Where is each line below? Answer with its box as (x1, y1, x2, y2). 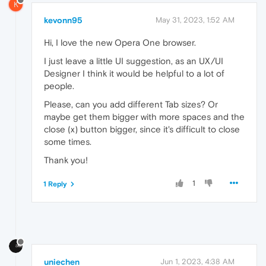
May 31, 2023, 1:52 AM (156, 15, 235, 24)
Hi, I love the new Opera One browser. (44, 37, 196, 47)
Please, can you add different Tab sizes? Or (44, 99, 218, 109)
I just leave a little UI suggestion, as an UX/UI (44, 55, 223, 66)
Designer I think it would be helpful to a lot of (44, 68, 224, 78)
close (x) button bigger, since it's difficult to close (44, 123, 240, 134)
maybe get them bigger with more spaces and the (44, 111, 245, 122)
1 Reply (43, 179, 67, 188)
